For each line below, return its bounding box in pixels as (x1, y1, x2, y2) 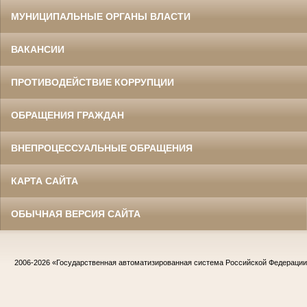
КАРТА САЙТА (11, 175, 78, 187)
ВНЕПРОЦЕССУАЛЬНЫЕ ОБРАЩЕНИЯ (11, 143, 193, 154)
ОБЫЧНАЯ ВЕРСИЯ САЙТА (11, 208, 140, 220)
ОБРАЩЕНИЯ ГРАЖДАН (11, 110, 124, 121)
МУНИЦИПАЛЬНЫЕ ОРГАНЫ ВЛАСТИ (11, 11, 191, 23)
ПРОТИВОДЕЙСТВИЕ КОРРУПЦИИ (11, 77, 174, 88)
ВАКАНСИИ (11, 44, 64, 56)
